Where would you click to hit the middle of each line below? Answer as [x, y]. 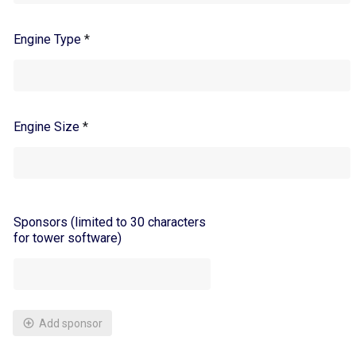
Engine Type [49, 40]
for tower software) [68, 238]
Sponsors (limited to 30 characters [110, 222]
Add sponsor [71, 323]
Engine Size [48, 127]
